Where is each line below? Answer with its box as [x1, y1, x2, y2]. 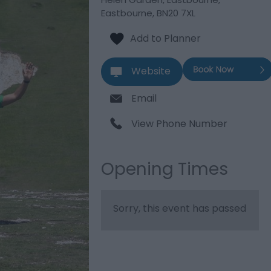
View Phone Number [131, 117, 228, 131]
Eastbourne [101, 7, 153, 19]
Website [131, 64, 171, 78]
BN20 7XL [157, 7, 196, 19]
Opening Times [101, 157, 229, 181]
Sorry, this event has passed [113, 201, 247, 215]
